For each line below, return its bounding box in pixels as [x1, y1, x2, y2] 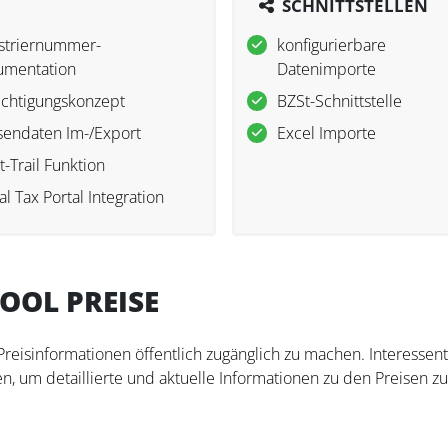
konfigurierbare [277, 34, 386, 57]
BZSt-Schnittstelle [277, 90, 402, 113]
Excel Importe [277, 122, 376, 145]
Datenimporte [277, 58, 376, 81]
